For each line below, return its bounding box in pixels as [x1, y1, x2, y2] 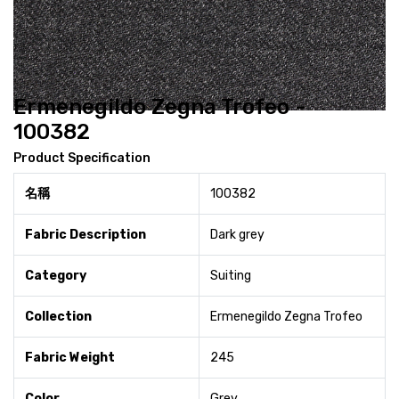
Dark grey [210, 226, 265, 242]
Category [25, 267, 86, 283]
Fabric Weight [25, 349, 115, 365]
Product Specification [13, 150, 151, 166]
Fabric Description [25, 226, 146, 242]
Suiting [210, 267, 251, 283]
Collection [25, 308, 92, 324]
